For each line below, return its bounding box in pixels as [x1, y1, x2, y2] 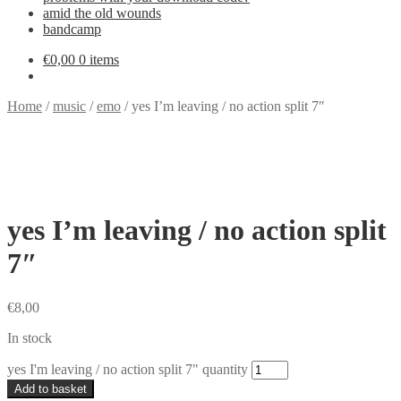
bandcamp [43, 21, 101, 37]
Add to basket [14, 381, 87, 396]
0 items [79, 52, 119, 67]
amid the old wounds [43, 5, 161, 21]
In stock [7, 329, 52, 346]
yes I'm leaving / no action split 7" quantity [7, 361, 248, 377]
